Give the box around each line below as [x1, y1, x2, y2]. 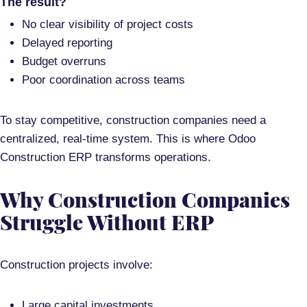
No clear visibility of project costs [22, 18, 193, 31]
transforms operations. [92, 151, 211, 164]
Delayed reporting [22, 36, 112, 49]
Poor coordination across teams [22, 73, 185, 86]
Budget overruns [22, 55, 106, 68]
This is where [153, 132, 228, 145]
